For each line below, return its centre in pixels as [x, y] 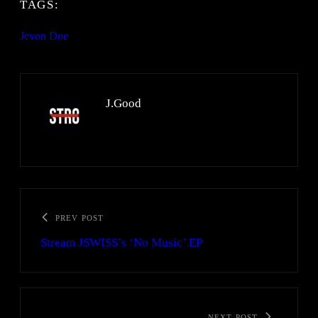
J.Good [124, 104]
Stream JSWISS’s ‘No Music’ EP [121, 243]
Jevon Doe [44, 36]
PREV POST [79, 218]
